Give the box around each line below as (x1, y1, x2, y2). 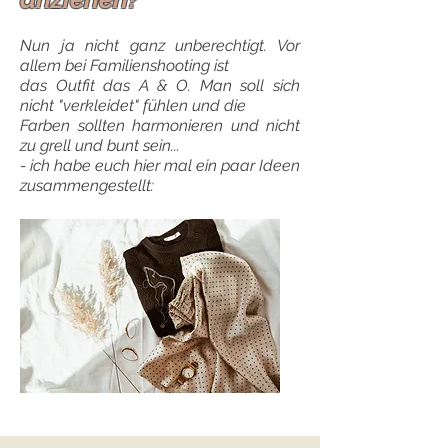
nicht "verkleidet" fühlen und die (20, 96, 246, 115)
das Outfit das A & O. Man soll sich (20, 76, 300, 95)
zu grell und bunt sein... (20, 136, 180, 155)
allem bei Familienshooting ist (20, 56, 229, 75)
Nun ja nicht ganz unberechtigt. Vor (20, 36, 300, 55)
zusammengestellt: (20, 176, 154, 195)
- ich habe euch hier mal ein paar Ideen (20, 156, 300, 175)
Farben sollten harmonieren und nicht (20, 116, 300, 135)
